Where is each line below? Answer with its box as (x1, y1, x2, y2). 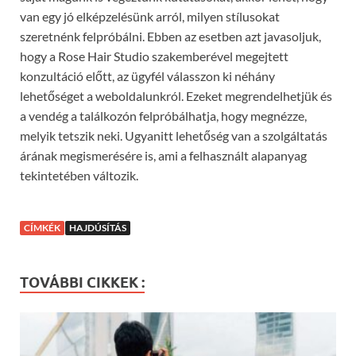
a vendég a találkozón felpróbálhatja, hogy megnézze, (20, 108, 307, 124)
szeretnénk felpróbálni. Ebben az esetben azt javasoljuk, (20, 29, 321, 44)
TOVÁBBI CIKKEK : (20, 274, 145, 292)
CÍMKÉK (24, 222, 60, 234)
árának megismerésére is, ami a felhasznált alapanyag (20, 148, 307, 164)
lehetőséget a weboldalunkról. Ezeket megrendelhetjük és (20, 88, 332, 104)
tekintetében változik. (20, 168, 138, 184)
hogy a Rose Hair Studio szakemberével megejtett (20, 48, 288, 64)
